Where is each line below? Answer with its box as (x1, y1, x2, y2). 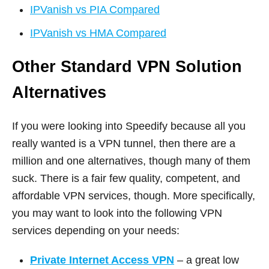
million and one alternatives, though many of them (12, 154, 250, 167)
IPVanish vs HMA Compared (30, 26, 166, 39)
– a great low (174, 253, 239, 266)
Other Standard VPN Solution (12, 57, 242, 76)
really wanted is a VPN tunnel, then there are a (12, 137, 235, 150)
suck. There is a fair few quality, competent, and (12, 172, 240, 184)
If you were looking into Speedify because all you (12, 119, 246, 132)
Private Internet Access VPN (30, 253, 174, 266)
